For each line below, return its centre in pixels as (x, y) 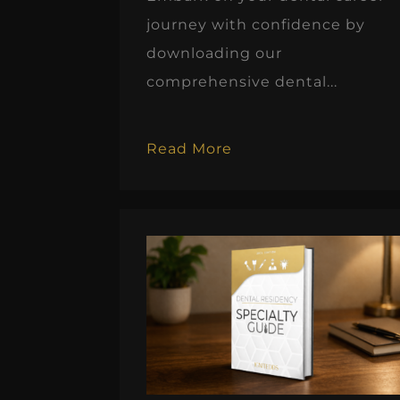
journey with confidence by (256, 24)
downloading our (215, 53)
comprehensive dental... (242, 81)
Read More (190, 149)
